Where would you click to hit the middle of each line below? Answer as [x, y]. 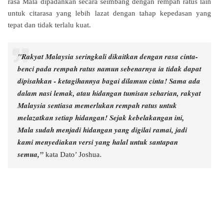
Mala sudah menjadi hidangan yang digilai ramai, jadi [102, 130]
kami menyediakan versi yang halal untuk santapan [98, 142]
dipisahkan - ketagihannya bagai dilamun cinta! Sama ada [109, 81]
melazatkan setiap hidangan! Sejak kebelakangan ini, [101, 118]
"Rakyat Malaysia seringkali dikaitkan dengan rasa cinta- [108, 56]
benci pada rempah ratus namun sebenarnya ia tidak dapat [109, 69]
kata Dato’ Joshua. [74, 154]
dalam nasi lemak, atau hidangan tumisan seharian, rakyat [109, 93]
